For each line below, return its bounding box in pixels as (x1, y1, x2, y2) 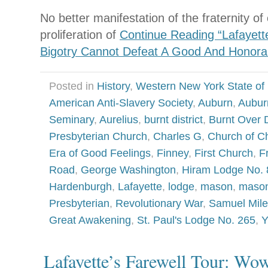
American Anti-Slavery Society (49, 96, 193, 109)
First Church (194, 147, 253, 159)
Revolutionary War (115, 197, 203, 209)
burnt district (144, 113, 203, 126)
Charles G (153, 130, 202, 142)
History (97, 80, 130, 92)
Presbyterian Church (49, 130, 147, 142)
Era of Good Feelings (49, 147, 151, 159)
